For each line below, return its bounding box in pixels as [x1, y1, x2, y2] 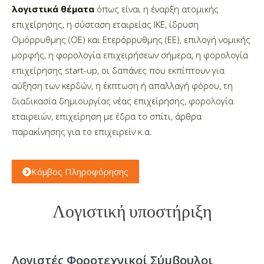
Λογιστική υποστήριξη [52, 199, 212, 223]
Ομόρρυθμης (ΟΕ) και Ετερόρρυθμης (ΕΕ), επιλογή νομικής [12, 34, 250, 46]
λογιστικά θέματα [12, 3, 94, 15]
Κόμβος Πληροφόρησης [31, 166, 128, 178]
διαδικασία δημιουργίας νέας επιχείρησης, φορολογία [12, 95, 233, 107]
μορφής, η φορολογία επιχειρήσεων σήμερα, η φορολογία [12, 49, 248, 61]
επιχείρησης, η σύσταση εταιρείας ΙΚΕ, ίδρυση [12, 18, 199, 31]
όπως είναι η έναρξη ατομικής [94, 3, 219, 15]
